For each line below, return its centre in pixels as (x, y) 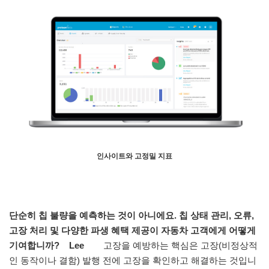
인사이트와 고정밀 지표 (134, 156)
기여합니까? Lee (55, 245)
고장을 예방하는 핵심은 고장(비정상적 (179, 245)
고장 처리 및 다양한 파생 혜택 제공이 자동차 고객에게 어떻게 (132, 230)
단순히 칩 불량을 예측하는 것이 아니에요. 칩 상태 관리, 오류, (131, 215)
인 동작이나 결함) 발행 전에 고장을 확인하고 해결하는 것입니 (133, 260)
